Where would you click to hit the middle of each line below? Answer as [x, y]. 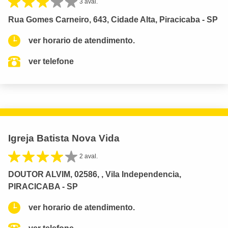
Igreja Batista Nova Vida [64, 138]
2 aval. [89, 156]
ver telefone [51, 62]
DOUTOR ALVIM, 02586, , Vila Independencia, [95, 175]
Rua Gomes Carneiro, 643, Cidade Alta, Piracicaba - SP [113, 20]
